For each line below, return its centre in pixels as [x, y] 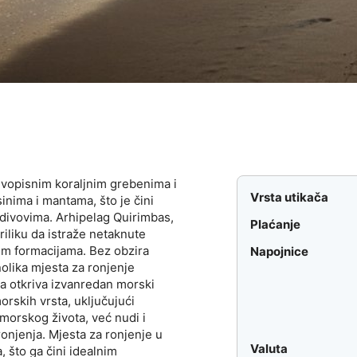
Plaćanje [276, 225]
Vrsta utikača [290, 198]
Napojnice [280, 252]
